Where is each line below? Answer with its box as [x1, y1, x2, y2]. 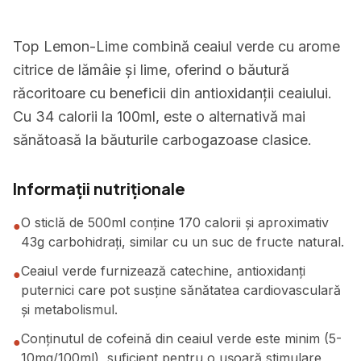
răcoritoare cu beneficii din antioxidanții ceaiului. [13, 85, 332, 102]
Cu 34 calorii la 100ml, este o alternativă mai [13, 108, 305, 125]
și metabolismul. [21, 301, 118, 317]
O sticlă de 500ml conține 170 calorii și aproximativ [21, 214, 329, 230]
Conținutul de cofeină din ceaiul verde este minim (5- [21, 330, 342, 346]
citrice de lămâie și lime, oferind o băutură [13, 61, 289, 78]
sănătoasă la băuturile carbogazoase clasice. [13, 131, 312, 148]
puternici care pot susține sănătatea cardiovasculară [21, 282, 341, 298]
